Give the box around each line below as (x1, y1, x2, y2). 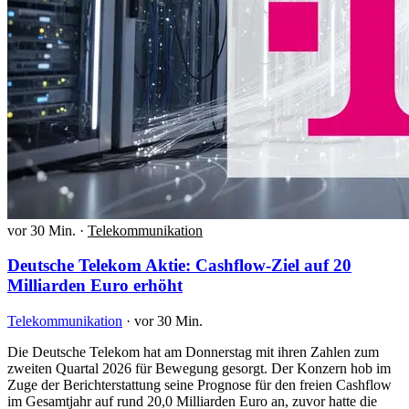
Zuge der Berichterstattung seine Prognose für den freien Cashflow (7, 377, 392, 393)
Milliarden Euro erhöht (7, 276, 183, 296)
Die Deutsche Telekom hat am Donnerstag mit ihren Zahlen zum (7, 344, 379, 361)
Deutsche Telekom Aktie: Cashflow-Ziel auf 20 (7, 256, 351, 276)
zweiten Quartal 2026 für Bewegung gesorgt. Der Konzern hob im (7, 361, 391, 377)
